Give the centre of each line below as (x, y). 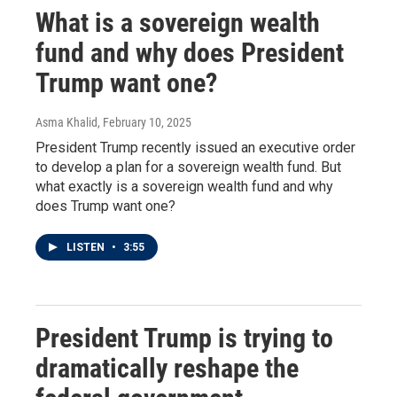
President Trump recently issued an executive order (195, 147)
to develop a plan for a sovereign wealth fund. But (188, 167)
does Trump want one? (105, 206)
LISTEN (87, 247)
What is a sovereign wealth (178, 22)
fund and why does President (190, 52)
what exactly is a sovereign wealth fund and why (184, 186)
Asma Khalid (66, 122)
